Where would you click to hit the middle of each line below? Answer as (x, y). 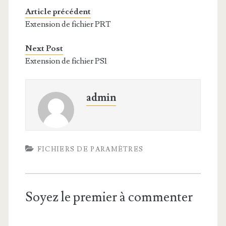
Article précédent (58, 12)
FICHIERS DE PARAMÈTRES (90, 149)
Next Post (44, 48)
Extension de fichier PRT (68, 24)
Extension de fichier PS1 (66, 61)
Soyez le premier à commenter (109, 197)
